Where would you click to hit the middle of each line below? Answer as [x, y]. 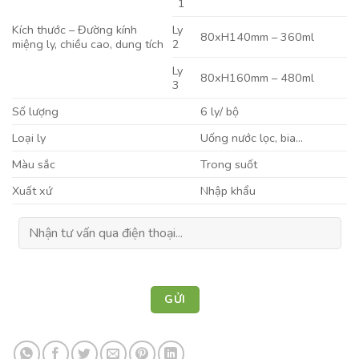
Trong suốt [229, 164]
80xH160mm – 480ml [258, 77]
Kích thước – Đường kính [75, 29]
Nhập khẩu [228, 190]
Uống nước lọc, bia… [252, 137]
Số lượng [35, 111]
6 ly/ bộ [220, 111]
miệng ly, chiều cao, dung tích [88, 44]
